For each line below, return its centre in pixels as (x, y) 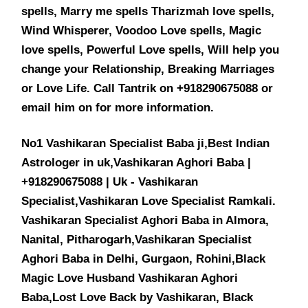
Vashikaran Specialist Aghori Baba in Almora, (145, 220)
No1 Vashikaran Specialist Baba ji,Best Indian (146, 143)
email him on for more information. (118, 107)
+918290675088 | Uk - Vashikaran (110, 181)
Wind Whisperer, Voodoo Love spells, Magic (142, 30)
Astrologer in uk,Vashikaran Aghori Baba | (136, 162)
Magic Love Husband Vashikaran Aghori (130, 278)
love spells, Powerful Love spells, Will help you (151, 49)
